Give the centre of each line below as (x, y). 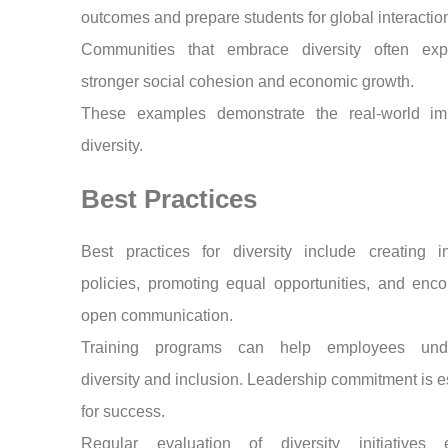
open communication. (157, 316)
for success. (123, 412)
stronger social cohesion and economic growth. (248, 81)
